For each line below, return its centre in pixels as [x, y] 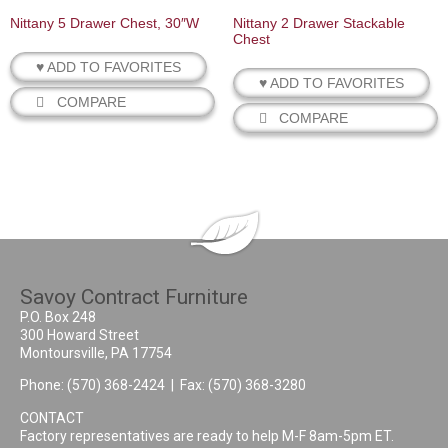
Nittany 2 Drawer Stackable [318, 22]
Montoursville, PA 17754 [96, 352]
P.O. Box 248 [58, 316]
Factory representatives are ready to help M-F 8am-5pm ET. [207, 435]
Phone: [43, 385]
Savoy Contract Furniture [134, 296]
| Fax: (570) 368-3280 [235, 385]
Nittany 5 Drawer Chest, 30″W [104, 22]
